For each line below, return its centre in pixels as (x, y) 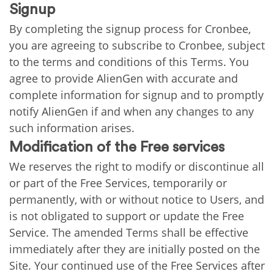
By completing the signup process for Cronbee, (130, 29)
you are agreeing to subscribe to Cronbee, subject (137, 45)
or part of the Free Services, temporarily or (118, 183)
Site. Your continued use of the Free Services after (137, 265)
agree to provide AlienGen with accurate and (124, 78)
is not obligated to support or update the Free (127, 216)
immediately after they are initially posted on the (135, 249)
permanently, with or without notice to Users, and (137, 199)
